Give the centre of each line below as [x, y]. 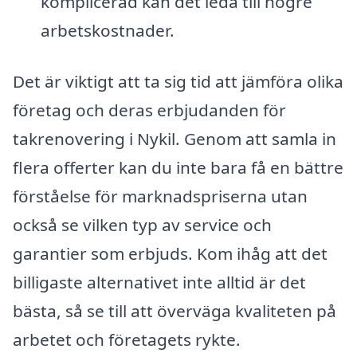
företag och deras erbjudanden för [149, 110]
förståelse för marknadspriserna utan [160, 196]
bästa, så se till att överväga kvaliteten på [175, 310]
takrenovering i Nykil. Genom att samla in [175, 138]
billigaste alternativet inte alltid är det [159, 282]
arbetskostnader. [107, 30]
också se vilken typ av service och [142, 224]
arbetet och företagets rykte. [127, 339]
